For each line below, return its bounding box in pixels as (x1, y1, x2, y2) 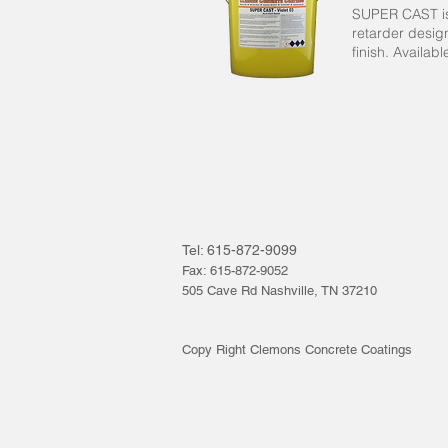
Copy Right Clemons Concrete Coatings (182, 342, 412, 357)
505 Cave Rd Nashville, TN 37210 (182, 283, 377, 298)
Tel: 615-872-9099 (182, 242, 297, 258)
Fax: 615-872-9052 (182, 263, 288, 278)
